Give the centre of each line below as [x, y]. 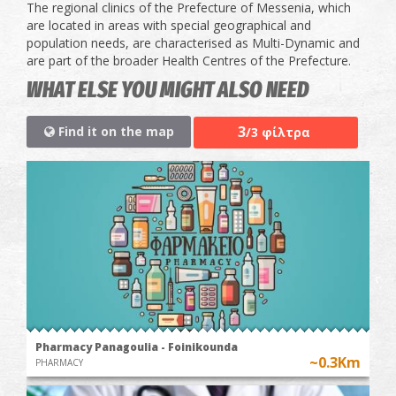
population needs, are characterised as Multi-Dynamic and [193, 43]
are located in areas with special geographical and [169, 26]
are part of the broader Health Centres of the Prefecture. [190, 61]
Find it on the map [114, 132]
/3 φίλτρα [278, 132]
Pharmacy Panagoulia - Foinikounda [137, 346]
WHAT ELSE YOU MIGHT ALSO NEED [168, 91]
